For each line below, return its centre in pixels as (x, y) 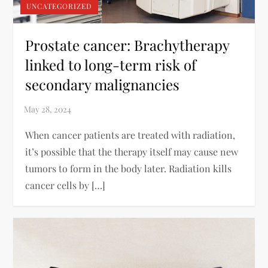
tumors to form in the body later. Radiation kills (129, 168)
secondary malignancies (103, 84)
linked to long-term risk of (111, 64)
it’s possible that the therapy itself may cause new (132, 151)
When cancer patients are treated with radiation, (130, 135)
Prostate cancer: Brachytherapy (127, 45)
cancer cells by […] (66, 185)
